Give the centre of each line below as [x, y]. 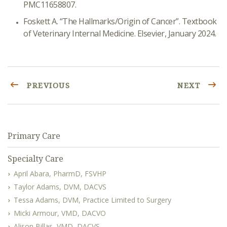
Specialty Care [35, 159]
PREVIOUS [47, 85]
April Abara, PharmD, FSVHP [60, 174]
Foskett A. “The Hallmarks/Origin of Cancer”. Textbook [120, 21]
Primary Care [34, 136]
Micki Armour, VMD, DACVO [60, 213]
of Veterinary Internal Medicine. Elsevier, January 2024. [120, 33]
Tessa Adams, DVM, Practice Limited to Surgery [92, 200]
